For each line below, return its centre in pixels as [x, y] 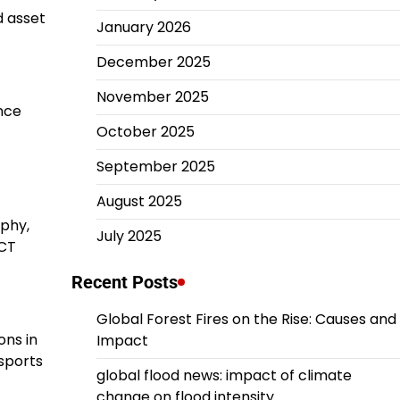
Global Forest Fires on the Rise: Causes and [246, 319]
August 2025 [139, 201]
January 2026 [143, 27]
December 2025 [153, 62]
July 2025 [129, 236]
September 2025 [155, 167]
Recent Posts [124, 282]
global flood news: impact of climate [224, 375]
